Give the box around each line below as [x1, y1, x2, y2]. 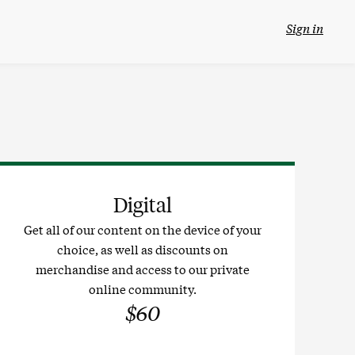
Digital [113, 193, 172, 218]
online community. [89, 280, 197, 297]
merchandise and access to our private [36, 260, 250, 277]
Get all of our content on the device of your [24, 220, 261, 238]
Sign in [286, 19, 323, 36]
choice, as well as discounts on [57, 240, 228, 258]
